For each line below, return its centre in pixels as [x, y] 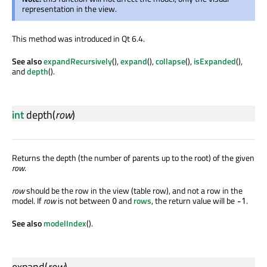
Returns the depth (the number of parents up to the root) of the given [133, 158]
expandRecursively [78, 61]
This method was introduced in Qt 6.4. [78, 39]
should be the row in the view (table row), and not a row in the [133, 191]
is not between [84, 201]
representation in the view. [69, 9]
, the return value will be [194, 201]
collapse [170, 61]
